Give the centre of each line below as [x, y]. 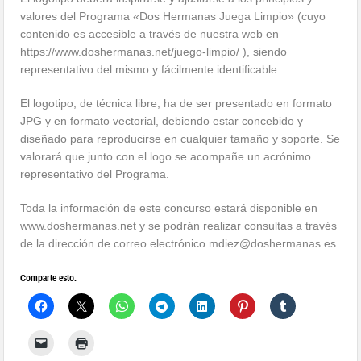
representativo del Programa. [95, 174]
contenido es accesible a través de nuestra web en [150, 34]
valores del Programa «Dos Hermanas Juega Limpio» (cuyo [173, 17]
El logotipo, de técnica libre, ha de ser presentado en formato [176, 104]
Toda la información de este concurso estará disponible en [169, 208]
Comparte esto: [49, 278]
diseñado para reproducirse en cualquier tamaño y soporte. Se [180, 139]
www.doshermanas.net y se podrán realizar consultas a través [179, 226]
